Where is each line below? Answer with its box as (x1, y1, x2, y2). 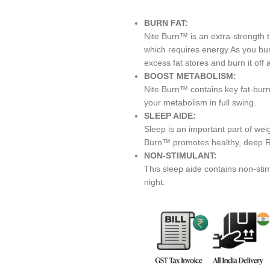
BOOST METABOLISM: (144, 71, 236, 81)
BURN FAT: (144, 18, 188, 28)
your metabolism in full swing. (144, 98, 256, 107)
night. (144, 177, 165, 187)
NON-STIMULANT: (144, 151, 217, 160)
